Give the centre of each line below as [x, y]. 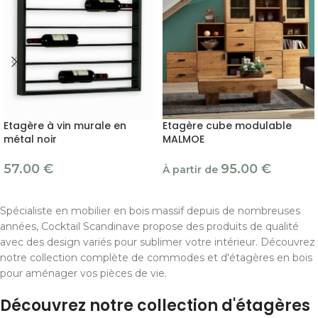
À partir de [192, 170]
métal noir [30, 139]
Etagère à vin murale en [65, 126]
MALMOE [183, 139]
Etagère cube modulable [227, 126]
